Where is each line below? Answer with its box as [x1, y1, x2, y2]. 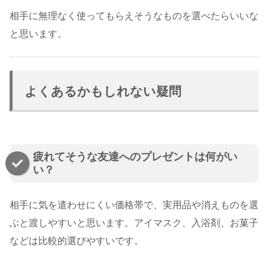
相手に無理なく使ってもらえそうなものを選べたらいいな [10, 10, 258, 21]
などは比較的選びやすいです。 [10, 236, 144, 246]
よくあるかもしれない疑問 [25, 84, 181, 99]
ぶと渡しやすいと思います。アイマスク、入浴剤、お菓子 [10, 218, 258, 229]
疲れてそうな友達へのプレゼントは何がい [33, 151, 237, 163]
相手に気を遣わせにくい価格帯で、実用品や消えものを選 [10, 200, 258, 211]
